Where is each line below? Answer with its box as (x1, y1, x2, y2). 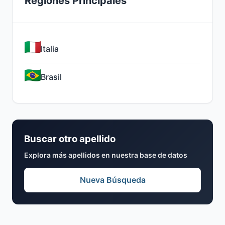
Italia (41, 44, 59, 54)
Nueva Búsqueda (79, 175, 146, 185)
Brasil (41, 72, 62, 82)
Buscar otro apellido (24, 133, 116, 145)
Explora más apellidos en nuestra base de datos (24, 151, 187, 159)
